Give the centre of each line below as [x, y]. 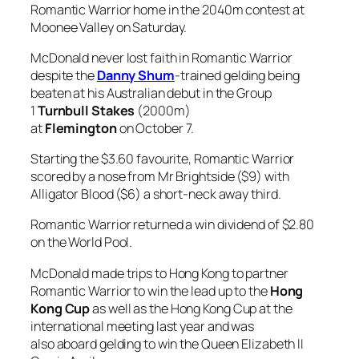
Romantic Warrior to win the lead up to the [150, 290]
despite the [64, 75]
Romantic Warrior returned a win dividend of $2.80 [173, 225]
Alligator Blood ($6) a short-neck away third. [157, 194]
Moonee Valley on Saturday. [110, 27]
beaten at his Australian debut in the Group [151, 93]
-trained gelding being [237, 75]
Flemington [82, 128]
